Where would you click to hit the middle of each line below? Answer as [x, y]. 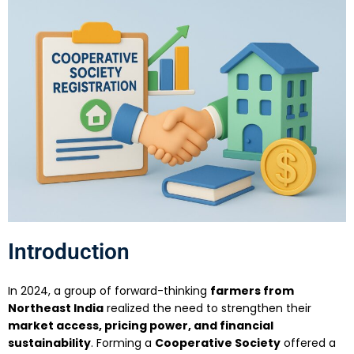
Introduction [69, 251]
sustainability [49, 343]
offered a [308, 343]
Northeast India [56, 308]
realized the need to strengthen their [207, 308]
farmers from [252, 290]
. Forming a [123, 343]
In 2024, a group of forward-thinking [109, 290]
